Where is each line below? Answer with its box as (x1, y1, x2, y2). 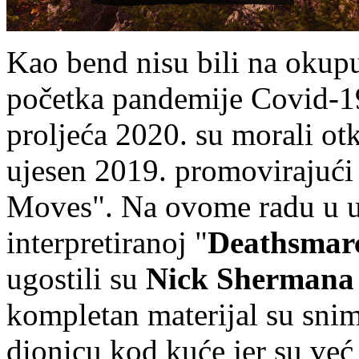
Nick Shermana (146, 260, 354, 296)
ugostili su (6, 260, 146, 296)
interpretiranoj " (6, 224, 208, 260)
